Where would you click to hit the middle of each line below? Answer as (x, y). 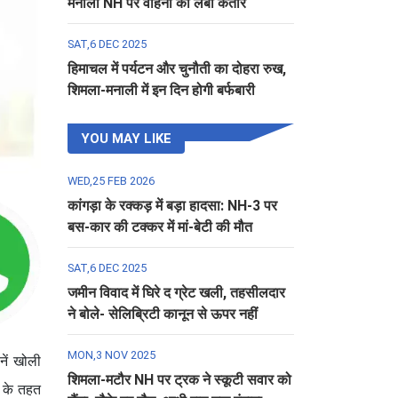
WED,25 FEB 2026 (111, 181)
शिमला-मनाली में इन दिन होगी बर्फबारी (161, 90)
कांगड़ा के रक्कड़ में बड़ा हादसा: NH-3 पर (172, 206)
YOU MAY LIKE (126, 139)
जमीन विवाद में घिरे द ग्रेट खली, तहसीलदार (176, 293)
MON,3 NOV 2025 (111, 355)
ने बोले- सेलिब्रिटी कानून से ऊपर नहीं (163, 314)
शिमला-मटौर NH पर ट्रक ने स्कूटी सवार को (179, 380)
